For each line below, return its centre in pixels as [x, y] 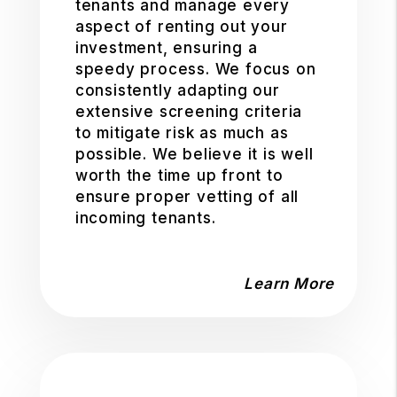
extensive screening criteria [189, 112]
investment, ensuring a [166, 48]
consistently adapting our [177, 90]
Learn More [289, 284]
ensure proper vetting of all [187, 197]
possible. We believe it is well [194, 154]
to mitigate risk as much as [182, 133]
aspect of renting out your [181, 27]
